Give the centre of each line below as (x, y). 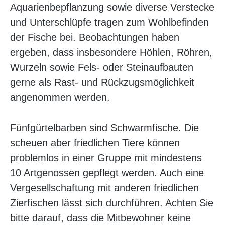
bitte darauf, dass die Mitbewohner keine (100, 218)
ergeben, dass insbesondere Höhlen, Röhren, (111, 52)
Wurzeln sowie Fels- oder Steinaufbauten (102, 68)
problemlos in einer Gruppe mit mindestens (106, 158)
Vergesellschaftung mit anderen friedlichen (104, 188)
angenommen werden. (60, 98)
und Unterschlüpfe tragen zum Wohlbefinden (109, 22)
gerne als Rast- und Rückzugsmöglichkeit (102, 83)
